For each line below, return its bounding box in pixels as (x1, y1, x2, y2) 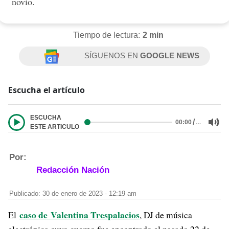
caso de (19, 208, 48, 221)
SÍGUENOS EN (84, 51, 141, 60)
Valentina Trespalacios (48, 208, 140, 221)
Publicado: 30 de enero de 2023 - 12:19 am (9, 190, 136, 197)
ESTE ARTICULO (30, 123, 79, 130)
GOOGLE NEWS (140, 51, 200, 60)
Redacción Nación (36, 165, 109, 175)
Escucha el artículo (8, 84, 85, 96)
